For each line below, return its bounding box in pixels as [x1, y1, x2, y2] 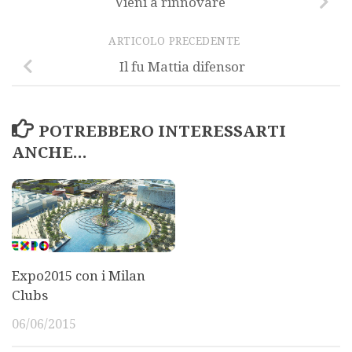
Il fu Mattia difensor [119, 59, 245, 75]
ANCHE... [12, 142, 87, 162]
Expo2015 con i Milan [12, 267, 145, 284]
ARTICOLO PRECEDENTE [108, 34, 244, 47]
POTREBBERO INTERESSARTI [38, 121, 286, 141]
